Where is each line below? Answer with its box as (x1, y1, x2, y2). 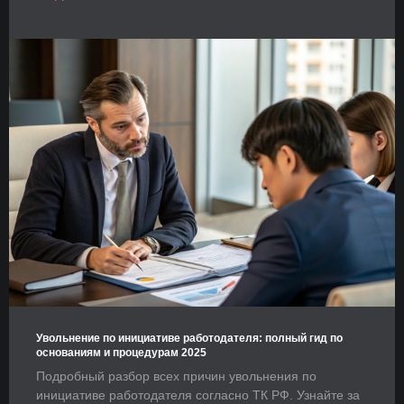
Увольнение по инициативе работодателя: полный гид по (36, 331, 343, 344)
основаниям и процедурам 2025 (36, 345, 207, 359)
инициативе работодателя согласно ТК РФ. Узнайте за (36, 387, 360, 402)
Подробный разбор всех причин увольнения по (36, 368, 317, 383)
